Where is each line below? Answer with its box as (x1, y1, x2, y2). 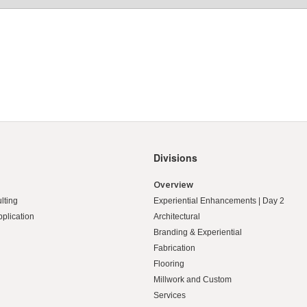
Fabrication (153, 243, 195, 253)
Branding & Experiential (153, 228, 242, 237)
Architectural (153, 212, 200, 221)
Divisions (153, 151, 197, 164)
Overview (153, 180, 193, 190)
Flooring (153, 259, 184, 269)
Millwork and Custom (153, 275, 232, 284)
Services (153, 291, 186, 300)
